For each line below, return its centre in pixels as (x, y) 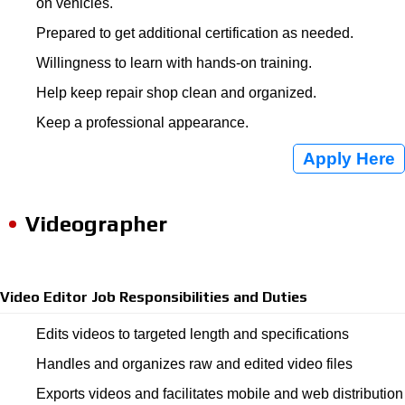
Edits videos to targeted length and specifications (193, 334)
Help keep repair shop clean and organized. (176, 93)
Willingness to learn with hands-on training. (174, 63)
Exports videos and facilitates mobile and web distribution (220, 394)
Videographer (96, 224)
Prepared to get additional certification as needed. (195, 33)
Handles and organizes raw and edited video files (194, 364)
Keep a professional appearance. (142, 122)
